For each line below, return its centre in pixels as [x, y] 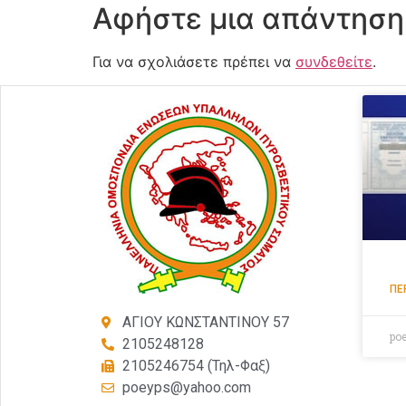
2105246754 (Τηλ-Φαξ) [196, 366]
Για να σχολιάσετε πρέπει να [194, 61]
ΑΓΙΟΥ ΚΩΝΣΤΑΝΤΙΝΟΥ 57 [205, 323]
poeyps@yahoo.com [186, 388]
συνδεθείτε [334, 61]
